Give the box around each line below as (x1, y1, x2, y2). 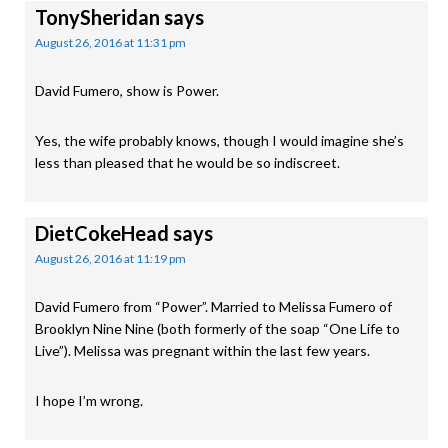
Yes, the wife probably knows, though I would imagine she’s (35, 132, 404, 149)
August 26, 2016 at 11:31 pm (35, 35, 186, 50)
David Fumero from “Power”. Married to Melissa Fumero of (35, 298, 392, 315)
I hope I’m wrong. (35, 392, 143, 409)
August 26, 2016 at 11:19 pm (35, 251, 186, 266)
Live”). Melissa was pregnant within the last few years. (35, 342, 370, 359)
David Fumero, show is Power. (35, 82, 219, 99)
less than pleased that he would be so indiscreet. (35, 154, 340, 171)
